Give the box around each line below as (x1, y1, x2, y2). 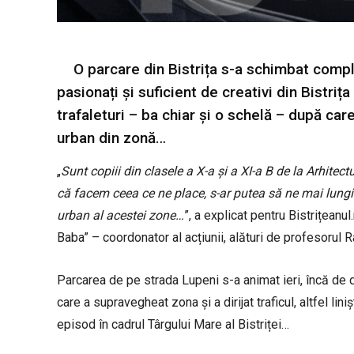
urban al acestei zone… (57, 208, 184, 224)
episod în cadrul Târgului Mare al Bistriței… (57, 317, 289, 333)
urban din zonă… (57, 129, 166, 148)
